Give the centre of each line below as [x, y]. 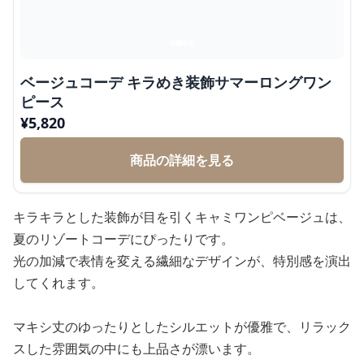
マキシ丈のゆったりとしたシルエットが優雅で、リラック [182, 327]
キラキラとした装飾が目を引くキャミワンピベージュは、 [182, 217]
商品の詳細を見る [182, 160]
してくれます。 [58, 283]
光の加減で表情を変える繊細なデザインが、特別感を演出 [182, 261]
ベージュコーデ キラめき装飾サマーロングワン [176, 82]
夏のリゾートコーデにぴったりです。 [123, 239]
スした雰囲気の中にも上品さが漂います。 [136, 349]
